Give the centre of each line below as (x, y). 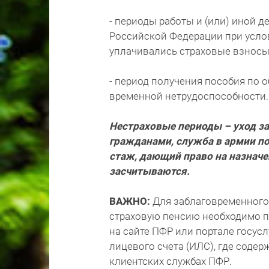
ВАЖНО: (130, 201)
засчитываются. (150, 171)
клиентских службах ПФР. (171, 261)
